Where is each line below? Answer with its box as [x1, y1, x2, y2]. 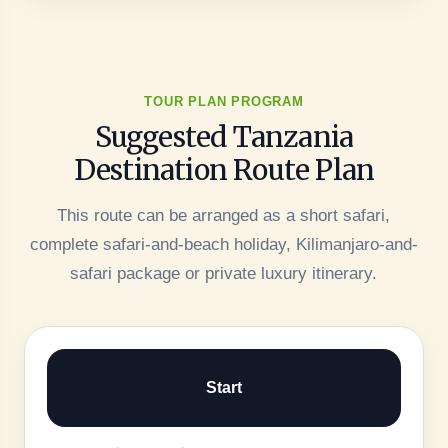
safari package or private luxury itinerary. [70, 263, 378, 283]
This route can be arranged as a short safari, [57, 205, 391, 225]
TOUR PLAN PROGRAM [144, 93, 304, 109]
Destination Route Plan [73, 151, 375, 188]
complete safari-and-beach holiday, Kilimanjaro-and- [29, 234, 418, 254]
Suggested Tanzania [94, 118, 354, 155]
